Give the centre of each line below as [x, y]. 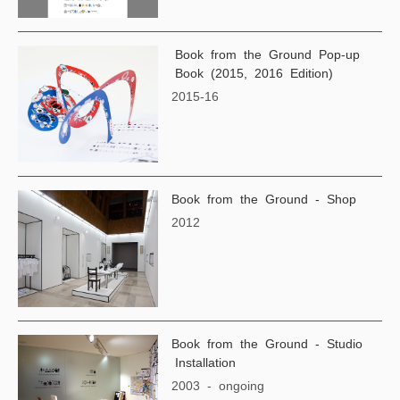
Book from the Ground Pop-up [266, 54]
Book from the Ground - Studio [267, 343]
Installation [204, 362]
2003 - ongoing [218, 385]
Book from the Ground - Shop [264, 199]
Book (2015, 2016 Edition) [253, 73]
